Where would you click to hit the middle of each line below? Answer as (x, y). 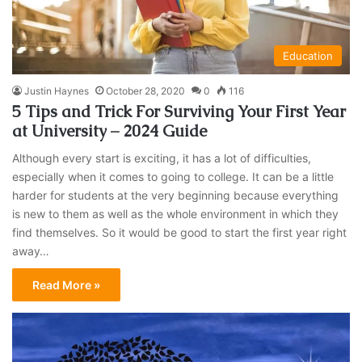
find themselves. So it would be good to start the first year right (180, 232)
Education (307, 55)
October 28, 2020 (146, 90)
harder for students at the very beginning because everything (176, 195)
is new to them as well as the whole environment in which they (176, 213)
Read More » (67, 284)
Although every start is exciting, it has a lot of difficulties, (162, 158)
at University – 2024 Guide (110, 130)
